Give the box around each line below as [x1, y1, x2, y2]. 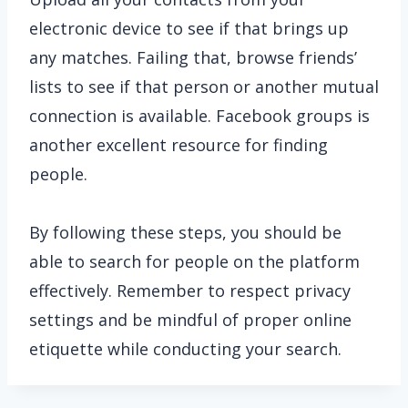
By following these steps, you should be [29, 221, 342, 243]
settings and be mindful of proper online [29, 309, 352, 331]
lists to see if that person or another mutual [29, 76, 379, 97]
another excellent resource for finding [29, 134, 328, 156]
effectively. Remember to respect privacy [29, 280, 351, 301]
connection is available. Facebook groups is [29, 105, 370, 127]
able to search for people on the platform [29, 250, 360, 272]
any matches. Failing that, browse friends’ [29, 46, 357, 68]
